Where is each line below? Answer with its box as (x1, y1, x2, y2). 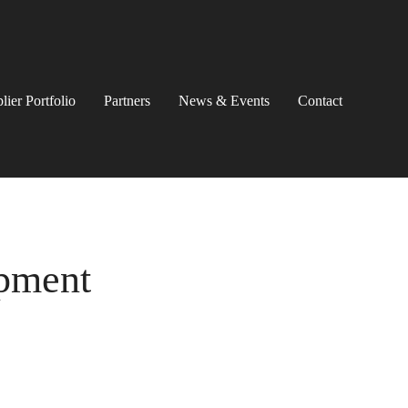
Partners (104, 93, 151, 109)
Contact (298, 93, 343, 109)
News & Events (178, 93, 270, 109)
